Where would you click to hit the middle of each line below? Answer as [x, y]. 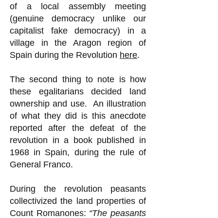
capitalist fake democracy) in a [78, 31]
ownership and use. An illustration [78, 104]
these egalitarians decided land [78, 91]
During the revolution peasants [78, 189]
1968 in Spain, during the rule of [78, 152]
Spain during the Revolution [65, 55]
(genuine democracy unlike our [78, 18]
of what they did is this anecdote [78, 116]
